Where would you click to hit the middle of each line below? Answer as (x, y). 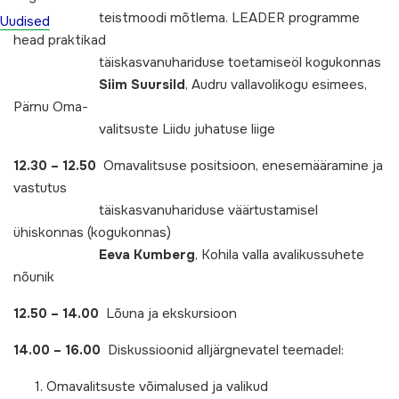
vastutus (40, 188)
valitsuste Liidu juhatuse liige (144, 129)
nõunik (34, 277)
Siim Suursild (142, 85)
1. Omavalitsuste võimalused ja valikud (141, 387)
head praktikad (60, 40)
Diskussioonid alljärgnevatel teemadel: (222, 350)
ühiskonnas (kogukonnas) (92, 232)
